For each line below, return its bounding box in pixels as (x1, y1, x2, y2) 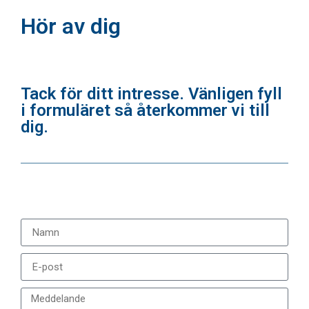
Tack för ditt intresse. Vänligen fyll (21, 84, 282, 103)
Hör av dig (21, 13, 121, 39)
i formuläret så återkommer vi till (21, 101, 270, 120)
